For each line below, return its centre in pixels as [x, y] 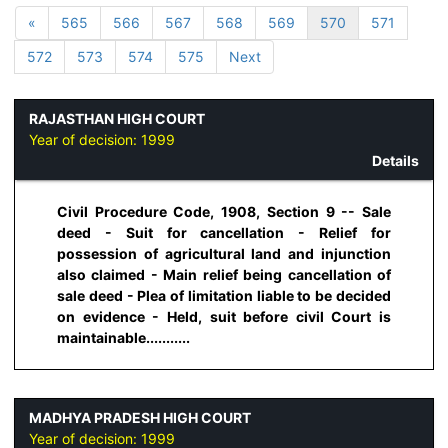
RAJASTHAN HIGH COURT [117, 119]
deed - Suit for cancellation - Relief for [224, 232]
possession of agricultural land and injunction [224, 253]
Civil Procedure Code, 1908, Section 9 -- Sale [224, 211]
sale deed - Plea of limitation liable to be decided [224, 295]
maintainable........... [123, 337]
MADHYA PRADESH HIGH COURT [140, 418]
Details [395, 161]
